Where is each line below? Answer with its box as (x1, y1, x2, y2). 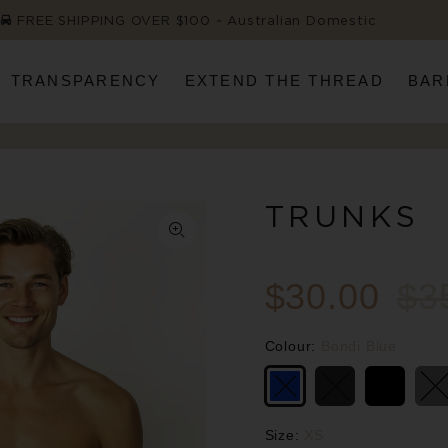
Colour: (264, 337, 321, 354)
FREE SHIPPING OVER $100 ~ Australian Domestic (12, 13, 377, 27)
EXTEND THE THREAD (184, 72, 384, 90)
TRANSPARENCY (10, 72, 161, 90)
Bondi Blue (320, 337, 397, 354)
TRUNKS (264, 199, 420, 232)
